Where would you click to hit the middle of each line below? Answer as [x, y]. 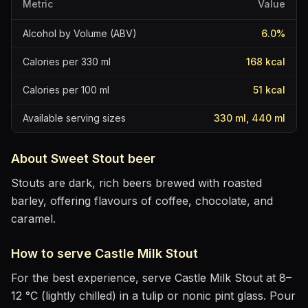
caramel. [33, 219]
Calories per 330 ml [67, 62]
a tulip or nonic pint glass [198, 296]
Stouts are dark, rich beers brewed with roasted [136, 183]
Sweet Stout [88, 158]
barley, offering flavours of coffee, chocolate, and [142, 201]
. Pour [279, 296]
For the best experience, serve [93, 278]
